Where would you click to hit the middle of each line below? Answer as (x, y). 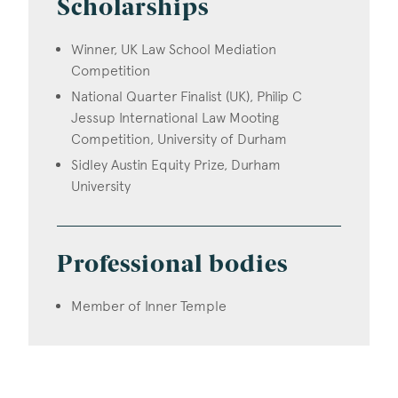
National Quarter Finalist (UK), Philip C (187, 96)
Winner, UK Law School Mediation (174, 49)
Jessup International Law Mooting (175, 117)
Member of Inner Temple (149, 306)
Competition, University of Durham (179, 139)
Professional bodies (172, 266)
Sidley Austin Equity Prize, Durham (176, 164)
